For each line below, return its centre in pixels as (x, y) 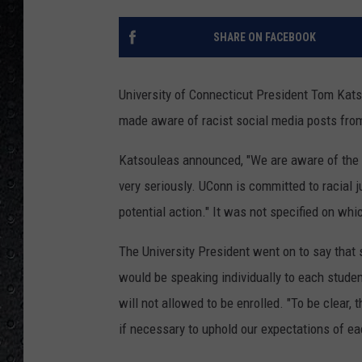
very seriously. (159, 186)
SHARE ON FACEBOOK (264, 38)
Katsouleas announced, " (185, 160)
